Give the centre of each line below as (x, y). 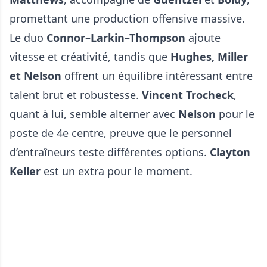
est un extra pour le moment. (118, 171)
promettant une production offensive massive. (127, 19)
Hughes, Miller (209, 57)
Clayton (230, 152)
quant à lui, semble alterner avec (94, 114)
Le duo (27, 38)
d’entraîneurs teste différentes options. (110, 152)
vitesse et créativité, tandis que (90, 57)
